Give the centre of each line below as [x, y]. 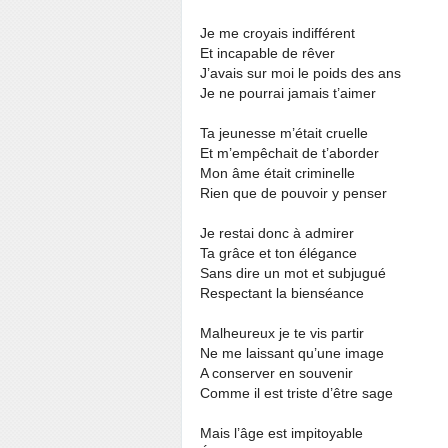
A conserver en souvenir [276, 373]
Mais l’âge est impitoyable [281, 433]
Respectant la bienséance [282, 293]
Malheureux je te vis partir [282, 333]
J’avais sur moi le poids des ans [300, 73]
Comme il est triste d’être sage [296, 393]
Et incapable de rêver [267, 53]
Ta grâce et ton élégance [278, 253]
